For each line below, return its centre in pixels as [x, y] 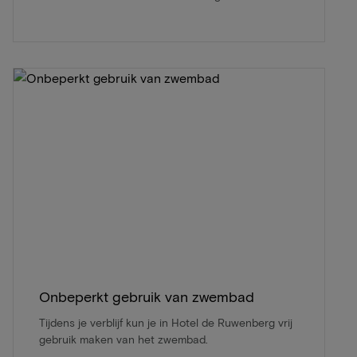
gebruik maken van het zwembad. [124, 339]
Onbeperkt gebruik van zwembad [147, 296]
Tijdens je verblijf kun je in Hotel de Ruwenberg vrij [166, 322]
